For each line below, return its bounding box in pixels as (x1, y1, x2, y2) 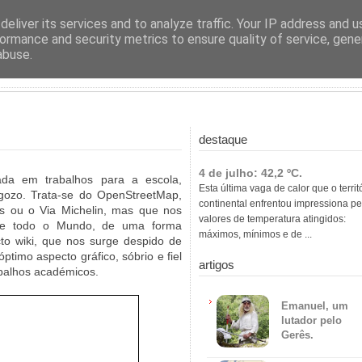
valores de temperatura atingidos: (199, 213, 346, 225)
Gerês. (281, 329, 314, 341)
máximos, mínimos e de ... (199, 229, 312, 240)
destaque (199, 133, 247, 146)
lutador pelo (281, 314, 342, 326)
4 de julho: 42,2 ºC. (199, 166, 302, 179)
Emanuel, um (281, 300, 348, 312)
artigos (199, 258, 234, 271)
